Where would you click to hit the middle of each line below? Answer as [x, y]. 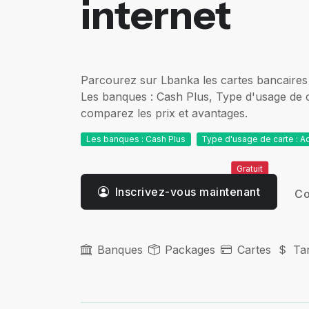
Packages [190, 249]
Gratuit [250, 168]
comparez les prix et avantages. [164, 113]
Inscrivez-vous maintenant [187, 192]
